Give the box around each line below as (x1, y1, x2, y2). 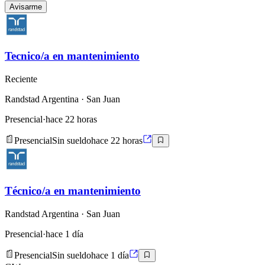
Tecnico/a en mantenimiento (5, 50, 140, 63)
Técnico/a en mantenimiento (5, 185, 141, 198)
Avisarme (9, 2, 42, 11)
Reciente (5, 74, 37, 85)
